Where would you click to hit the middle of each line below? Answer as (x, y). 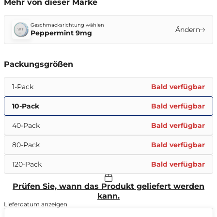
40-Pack (26, 125)
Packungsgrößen (39, 64)
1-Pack (23, 87)
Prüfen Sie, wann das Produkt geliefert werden (108, 186)
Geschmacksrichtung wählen (67, 25)
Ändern (188, 30)
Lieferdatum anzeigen (36, 204)
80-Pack (26, 145)
